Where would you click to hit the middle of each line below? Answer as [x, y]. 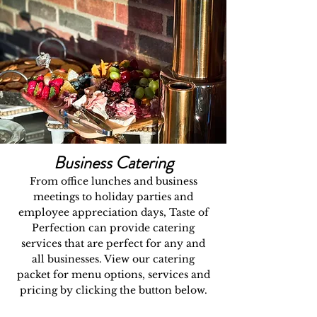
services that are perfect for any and [113, 243]
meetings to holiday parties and [113, 197]
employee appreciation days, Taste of [113, 212]
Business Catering [113, 163]
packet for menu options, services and [113, 275]
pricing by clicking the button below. [113, 290]
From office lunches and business [113, 181]
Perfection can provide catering [113, 228]
